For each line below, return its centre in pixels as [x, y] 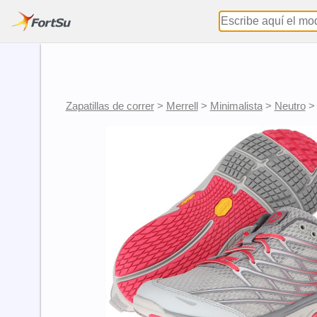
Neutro [290, 106]
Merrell [182, 106]
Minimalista [236, 106]
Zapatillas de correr [110, 106]
